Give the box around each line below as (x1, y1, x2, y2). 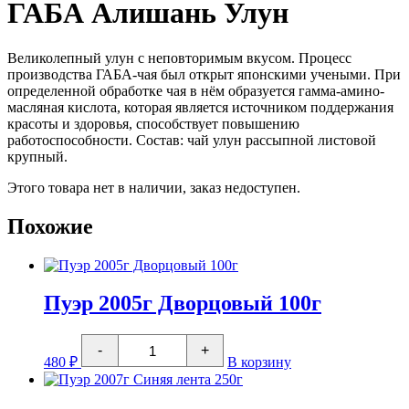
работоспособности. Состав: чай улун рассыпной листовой (7, 131, 376, 148)
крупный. (7, 148, 68, 164)
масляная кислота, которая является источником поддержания (7, 99, 393, 115)
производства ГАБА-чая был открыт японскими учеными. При (7, 66, 401, 82)
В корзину (227, 354, 291, 371)
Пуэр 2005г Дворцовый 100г (44, 291, 321, 316)
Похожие (7, 214, 93, 238)
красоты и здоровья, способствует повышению (7, 115, 299, 131)
